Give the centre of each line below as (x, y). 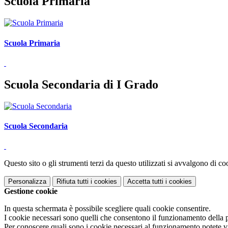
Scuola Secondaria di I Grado (81, 84)
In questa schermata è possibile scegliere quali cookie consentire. (107, 209)
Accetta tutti (145, 182)
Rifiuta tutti (73, 182)
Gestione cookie (31, 191)
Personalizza (27, 182)
